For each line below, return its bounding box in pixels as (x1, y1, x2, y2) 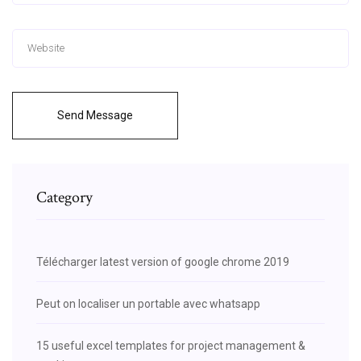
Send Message (57, 108, 133, 122)
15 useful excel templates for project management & (36, 338, 305, 352)
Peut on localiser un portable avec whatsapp (36, 297, 260, 310)
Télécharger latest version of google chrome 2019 (36, 255, 289, 268)
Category (36, 186, 93, 208)
